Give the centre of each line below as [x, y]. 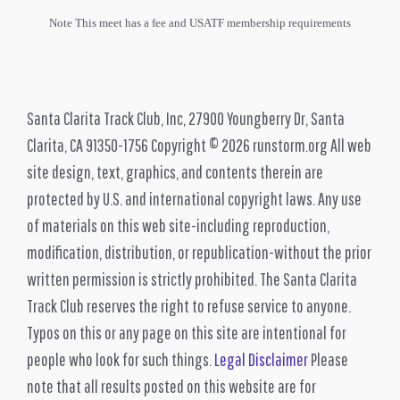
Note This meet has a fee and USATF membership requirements [200, 22]
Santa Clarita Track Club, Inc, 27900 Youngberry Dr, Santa [186, 118]
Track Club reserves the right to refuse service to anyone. [189, 305]
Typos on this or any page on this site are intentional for [187, 332]
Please [328, 359]
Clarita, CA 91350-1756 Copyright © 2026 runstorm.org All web [199, 145]
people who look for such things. [121, 359]
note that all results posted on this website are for [171, 386]
